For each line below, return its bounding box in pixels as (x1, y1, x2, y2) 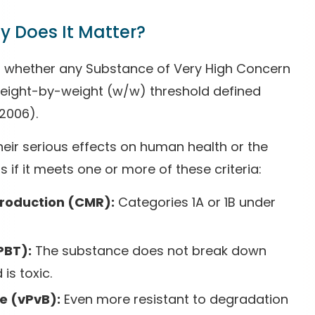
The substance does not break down (32, 242, 266, 259)
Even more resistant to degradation (60, 290, 288, 308)
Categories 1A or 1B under (115, 193, 276, 211)
